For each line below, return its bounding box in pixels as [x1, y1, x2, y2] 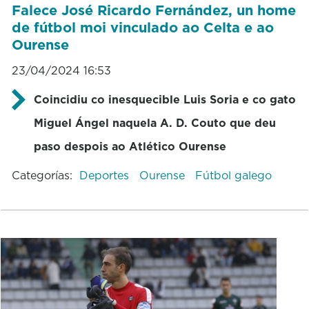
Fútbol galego [195, 167, 272, 183]
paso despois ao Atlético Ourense [33, 138, 226, 154]
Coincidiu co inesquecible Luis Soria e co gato [33, 91, 296, 107]
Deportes [79, 167, 132, 183]
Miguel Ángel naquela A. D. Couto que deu [33, 114, 276, 130]
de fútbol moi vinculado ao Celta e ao [11, 17, 274, 37]
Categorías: [11, 167, 72, 183]
